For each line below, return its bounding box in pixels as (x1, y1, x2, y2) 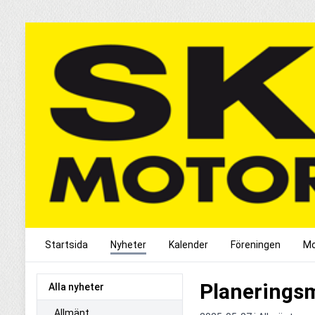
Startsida (45, 238, 88, 250)
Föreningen (231, 238, 281, 250)
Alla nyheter (49, 281, 104, 292)
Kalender (169, 238, 208, 250)
